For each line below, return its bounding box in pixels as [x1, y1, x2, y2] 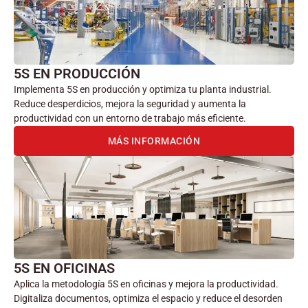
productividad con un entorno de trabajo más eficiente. [14, 112, 246, 124]
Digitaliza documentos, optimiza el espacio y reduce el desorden [14, 292, 283, 304]
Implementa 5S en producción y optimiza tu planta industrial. [14, 83, 272, 95]
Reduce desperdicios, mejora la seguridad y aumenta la [14, 98, 246, 109]
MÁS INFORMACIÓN [107, 135, 201, 146]
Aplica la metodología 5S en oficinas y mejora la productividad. [14, 278, 278, 289]
